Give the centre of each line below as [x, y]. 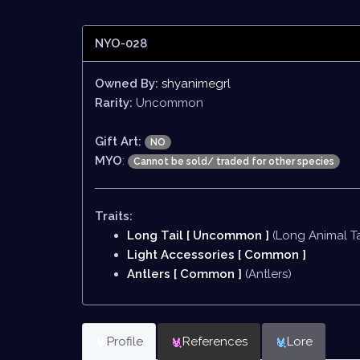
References [215, 342]
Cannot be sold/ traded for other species [234, 162]
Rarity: [114, 103]
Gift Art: [118, 141]
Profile [125, 342]
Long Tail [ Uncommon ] [200, 235]
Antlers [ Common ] [186, 274]
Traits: [114, 216]
